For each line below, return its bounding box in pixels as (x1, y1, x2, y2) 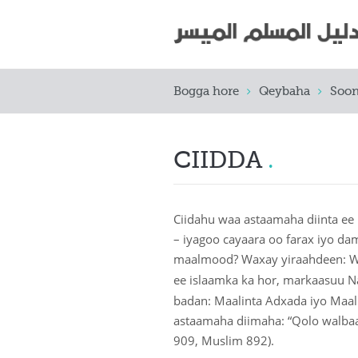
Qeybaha (259, 86, 310, 97)
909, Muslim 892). (173, 332, 274, 348)
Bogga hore (173, 86, 239, 97)
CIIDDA (173, 149, 263, 173)
